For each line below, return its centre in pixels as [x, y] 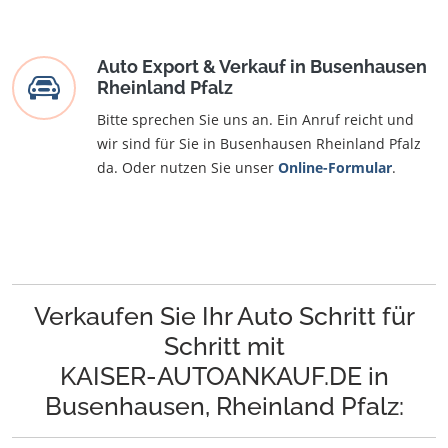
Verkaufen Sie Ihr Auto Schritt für [224, 316]
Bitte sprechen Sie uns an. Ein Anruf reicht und [255, 120]
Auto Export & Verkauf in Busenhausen [262, 67]
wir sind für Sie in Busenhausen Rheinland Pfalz [259, 144]
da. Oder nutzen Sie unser [187, 168]
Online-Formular [335, 168]
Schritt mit [224, 346]
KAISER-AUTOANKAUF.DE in [224, 376]
